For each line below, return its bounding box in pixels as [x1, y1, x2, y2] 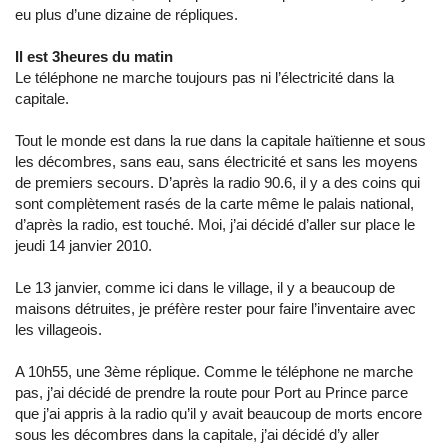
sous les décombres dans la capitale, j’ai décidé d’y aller [15, 426, 379, 443]
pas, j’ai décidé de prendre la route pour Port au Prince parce [15, 384, 408, 401]
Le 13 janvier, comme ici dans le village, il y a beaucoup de [15, 279, 395, 296]
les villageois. [15, 321, 106, 338]
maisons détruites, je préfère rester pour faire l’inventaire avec [15, 300, 416, 317]
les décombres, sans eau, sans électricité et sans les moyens [15, 153, 418, 170]
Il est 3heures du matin [15, 48, 173, 65]
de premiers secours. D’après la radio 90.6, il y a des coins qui [15, 174, 420, 191]
